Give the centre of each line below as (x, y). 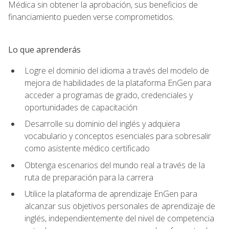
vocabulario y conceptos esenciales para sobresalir (118, 136)
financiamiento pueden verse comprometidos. (91, 17)
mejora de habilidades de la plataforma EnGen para (118, 83)
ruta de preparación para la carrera (89, 177)
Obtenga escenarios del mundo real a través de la (115, 165)
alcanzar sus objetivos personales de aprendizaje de (120, 206)
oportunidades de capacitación (81, 107)
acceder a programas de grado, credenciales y (109, 95)
